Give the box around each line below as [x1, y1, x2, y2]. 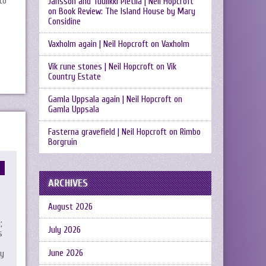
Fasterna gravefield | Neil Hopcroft [48, 127, 167, 137]
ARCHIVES [48, 177, 88, 189]
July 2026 [48, 225, 81, 235]
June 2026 [48, 248, 83, 258]
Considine [48, 17, 81, 27]
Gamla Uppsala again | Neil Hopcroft [48, 94, 172, 104]
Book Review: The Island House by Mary [59, 7, 195, 17]
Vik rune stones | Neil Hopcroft [48, 62, 154, 72]
